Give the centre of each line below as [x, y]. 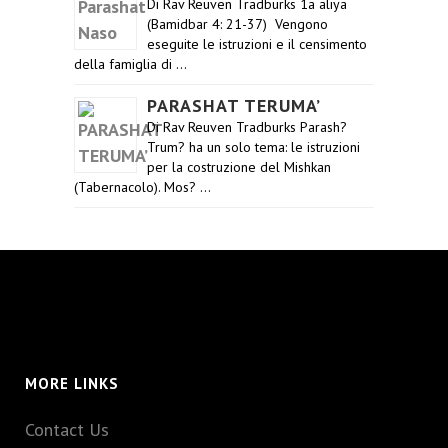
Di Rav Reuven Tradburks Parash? [247, 127]
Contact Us [67, 429]
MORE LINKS [72, 383]
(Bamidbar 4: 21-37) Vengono [237, 24]
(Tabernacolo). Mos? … [142, 187]
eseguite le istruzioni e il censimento [257, 44]
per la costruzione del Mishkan [239, 167]
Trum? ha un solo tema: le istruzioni [253, 147]
